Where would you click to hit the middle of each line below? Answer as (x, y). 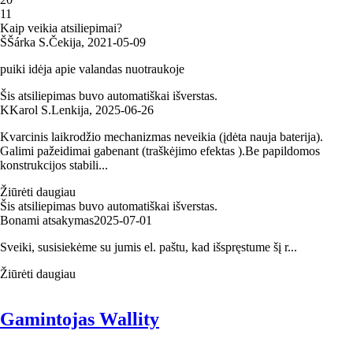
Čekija (65, 42)
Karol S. (30, 110)
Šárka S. (28, 42)
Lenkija (70, 110)
